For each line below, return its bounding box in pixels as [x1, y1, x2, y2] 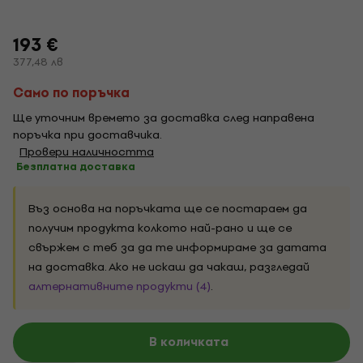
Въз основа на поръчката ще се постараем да [28, 199, 307, 218]
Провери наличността [19, 143, 154, 161]
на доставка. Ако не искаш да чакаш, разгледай [28, 258, 310, 276]
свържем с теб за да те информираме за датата [28, 238, 327, 257]
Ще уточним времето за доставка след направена [13, 109, 314, 127]
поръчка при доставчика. [13, 126, 162, 144]
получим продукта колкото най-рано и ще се [28, 219, 292, 237]
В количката [149, 332, 228, 352]
